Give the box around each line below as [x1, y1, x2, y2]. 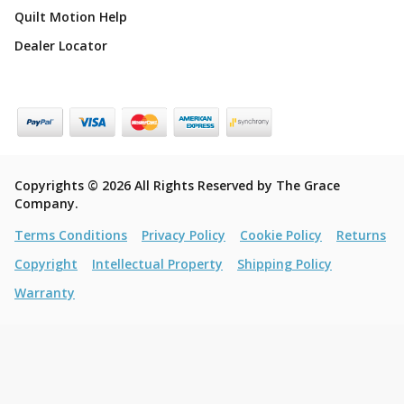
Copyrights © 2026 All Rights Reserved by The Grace [14, 176, 340, 194]
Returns [336, 225, 386, 243]
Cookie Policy [240, 225, 322, 243]
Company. [14, 194, 78, 212]
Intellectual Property [92, 254, 223, 272]
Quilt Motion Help [14, 7, 127, 25]
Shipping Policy [237, 254, 332, 272]
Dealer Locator [14, 36, 107, 54]
